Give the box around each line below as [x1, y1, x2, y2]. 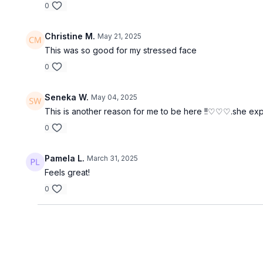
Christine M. [45, 31, 96, 42]
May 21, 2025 [97, 32, 142, 41]
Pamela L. [45, 153, 85, 164]
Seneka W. [45, 92, 89, 103]
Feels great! [45, 167, 90, 178]
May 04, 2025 [91, 93, 138, 102]
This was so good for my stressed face [45, 45, 197, 56]
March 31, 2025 [87, 154, 139, 163]
